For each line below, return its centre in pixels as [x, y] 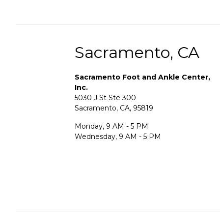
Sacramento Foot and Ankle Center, [142, 77]
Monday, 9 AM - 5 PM [111, 126]
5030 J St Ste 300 [105, 97]
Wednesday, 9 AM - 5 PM [118, 136]
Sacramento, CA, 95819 [114, 108]
